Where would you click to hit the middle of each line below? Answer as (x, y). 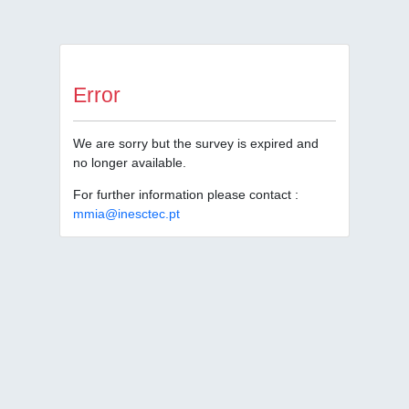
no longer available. (130, 163)
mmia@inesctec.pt (126, 214)
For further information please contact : (186, 194)
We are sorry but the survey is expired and (196, 143)
